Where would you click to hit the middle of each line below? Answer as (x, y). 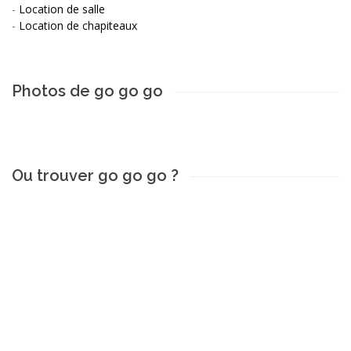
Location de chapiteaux (78, 25)
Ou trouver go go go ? (95, 175)
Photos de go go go (87, 90)
